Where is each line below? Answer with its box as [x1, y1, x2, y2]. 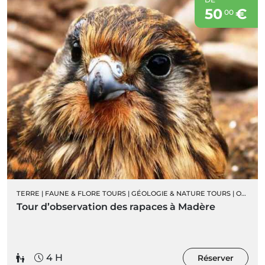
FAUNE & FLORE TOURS [45, 189, 126, 198]
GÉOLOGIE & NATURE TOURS [131, 189, 231, 198]
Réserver [198, 253, 234, 263]
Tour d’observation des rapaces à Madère [17, 201, 215, 212]
